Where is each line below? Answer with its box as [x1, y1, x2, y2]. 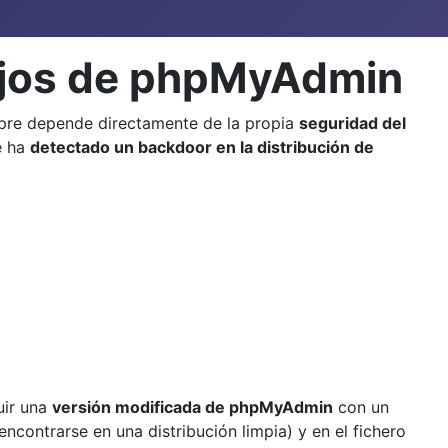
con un [333, 396, 389, 417]
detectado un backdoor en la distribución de [30, 136, 374, 157]
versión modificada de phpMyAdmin [52, 396, 333, 417]
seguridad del [299, 112, 406, 133]
